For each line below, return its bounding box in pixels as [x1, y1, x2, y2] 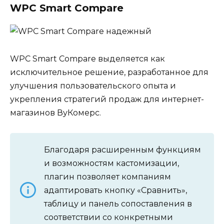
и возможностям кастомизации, [44, 158, 179, 168]
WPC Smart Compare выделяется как [10, 53, 165, 63]
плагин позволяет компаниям [44, 171, 171, 181]
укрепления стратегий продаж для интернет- [10, 94, 204, 104]
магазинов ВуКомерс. [10, 107, 101, 117]
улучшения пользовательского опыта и [10, 80, 176, 90]
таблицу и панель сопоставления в [44, 198, 192, 208]
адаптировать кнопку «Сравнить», [44, 185, 187, 195]
